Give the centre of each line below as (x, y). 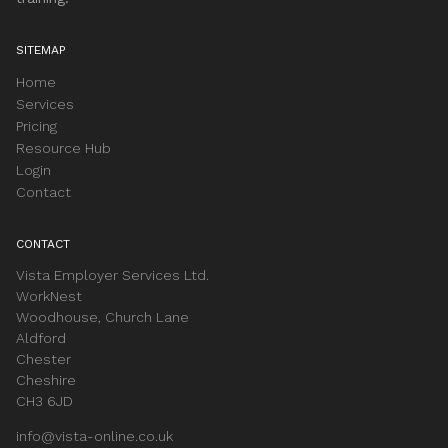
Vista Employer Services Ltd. (112, 274)
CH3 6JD (44, 400)
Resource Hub (63, 147)
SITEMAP (41, 49)
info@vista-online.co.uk (94, 435)
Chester (43, 358)
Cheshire (46, 379)
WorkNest (49, 295)
